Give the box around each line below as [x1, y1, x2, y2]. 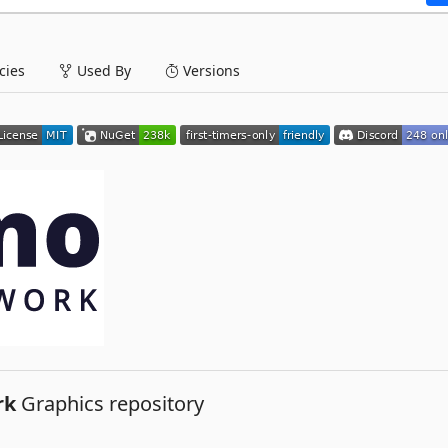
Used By [73, 60, 131, 80]
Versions [179, 60, 240, 80]
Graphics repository [16, 390, 204, 418]
